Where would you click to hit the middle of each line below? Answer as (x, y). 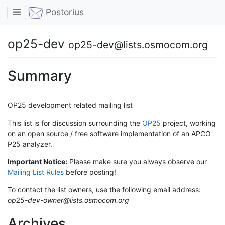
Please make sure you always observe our (137, 162)
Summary (40, 76)
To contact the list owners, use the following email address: (104, 190)
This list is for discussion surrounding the (75, 123)
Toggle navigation (49, 12)
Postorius (64, 12)
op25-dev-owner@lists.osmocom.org (68, 200)
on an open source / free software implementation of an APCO (109, 134)
